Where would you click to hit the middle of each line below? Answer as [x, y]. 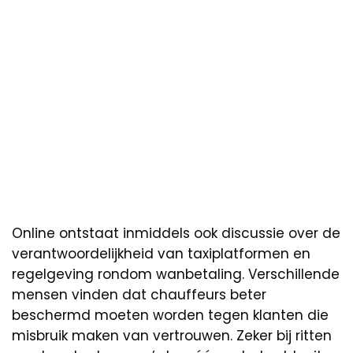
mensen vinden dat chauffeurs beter [139, 294]
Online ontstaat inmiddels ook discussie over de [176, 233]
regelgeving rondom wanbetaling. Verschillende [176, 274]
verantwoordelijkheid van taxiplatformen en [161, 253]
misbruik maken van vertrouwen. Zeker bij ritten [172, 335]
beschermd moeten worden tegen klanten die [170, 315]
